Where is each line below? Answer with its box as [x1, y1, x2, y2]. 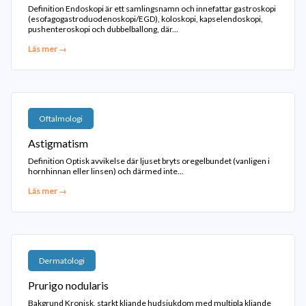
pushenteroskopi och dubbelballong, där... [28, 24, 178, 34]
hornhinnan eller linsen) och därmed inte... [28, 166, 184, 176]
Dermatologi [39, 255, 85, 266]
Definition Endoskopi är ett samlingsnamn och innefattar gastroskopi [28, 3, 276, 14]
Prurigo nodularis [28, 279, 109, 292]
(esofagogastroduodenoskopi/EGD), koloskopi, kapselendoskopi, [28, 14, 263, 24]
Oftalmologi [39, 113, 83, 124]
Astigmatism [28, 137, 88, 150]
